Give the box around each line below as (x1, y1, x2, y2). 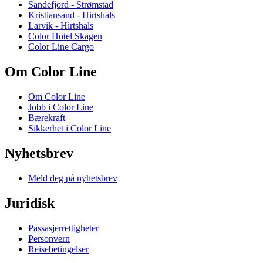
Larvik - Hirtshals (28, 21, 93, 31)
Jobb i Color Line (28, 102, 93, 113)
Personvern (28, 233, 70, 244)
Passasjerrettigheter (28, 222, 99, 233)
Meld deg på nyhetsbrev (28, 173, 117, 183)
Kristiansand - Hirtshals (28, 10, 115, 21)
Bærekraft (28, 113, 65, 123)
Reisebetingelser (28, 244, 89, 254)
